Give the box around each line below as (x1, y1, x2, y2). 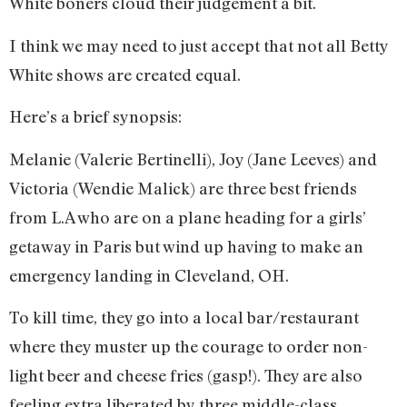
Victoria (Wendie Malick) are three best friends (9, 177, 357, 198)
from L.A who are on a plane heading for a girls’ (9, 206, 366, 227)
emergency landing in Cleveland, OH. (9, 264, 289, 285)
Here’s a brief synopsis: (9, 106, 182, 127)
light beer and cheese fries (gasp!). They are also (9, 364, 362, 385)
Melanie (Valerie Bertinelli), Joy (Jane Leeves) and (9, 148, 377, 169)
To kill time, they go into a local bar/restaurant (9, 306, 359, 327)
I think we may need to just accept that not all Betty (9, 35, 388, 55)
